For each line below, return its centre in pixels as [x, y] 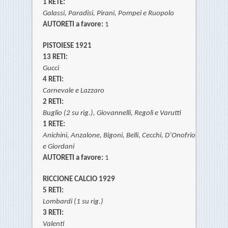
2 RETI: [53, 102]
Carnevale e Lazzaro [74, 91]
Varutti [170, 113]
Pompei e [133, 14]
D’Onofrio [180, 136]
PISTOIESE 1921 [67, 46]
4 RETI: [53, 80]
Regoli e [147, 113]
